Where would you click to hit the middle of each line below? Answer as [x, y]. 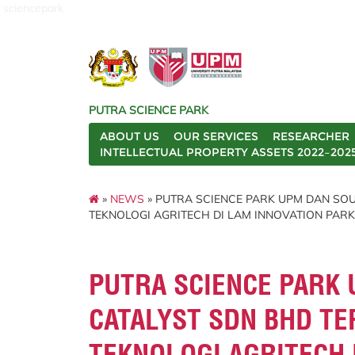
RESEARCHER [311, 136]
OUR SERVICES [216, 136]
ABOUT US [130, 136]
